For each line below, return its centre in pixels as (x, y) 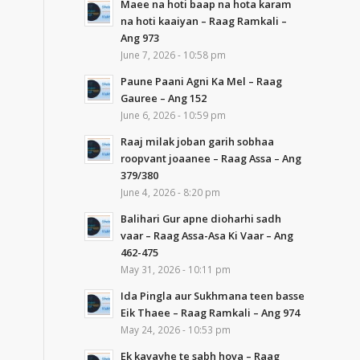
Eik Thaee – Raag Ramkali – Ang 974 (211, 313)
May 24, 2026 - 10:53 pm (176, 329)
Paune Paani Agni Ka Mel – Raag (202, 81)
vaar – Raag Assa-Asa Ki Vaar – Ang (207, 235)
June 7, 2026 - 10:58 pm (174, 55)
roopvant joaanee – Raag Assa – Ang (211, 158)
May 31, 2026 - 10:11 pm (176, 269)
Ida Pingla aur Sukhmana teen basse (213, 296)
